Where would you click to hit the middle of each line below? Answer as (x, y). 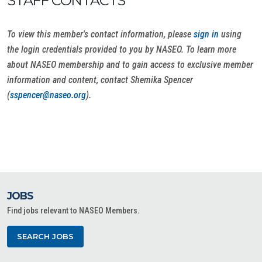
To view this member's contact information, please (100, 34)
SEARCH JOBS (45, 236)
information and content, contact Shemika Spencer (100, 80)
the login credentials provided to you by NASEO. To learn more (122, 49)
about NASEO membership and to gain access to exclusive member (130, 64)
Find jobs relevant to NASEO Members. (73, 211)
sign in (206, 34)
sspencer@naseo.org (48, 95)
